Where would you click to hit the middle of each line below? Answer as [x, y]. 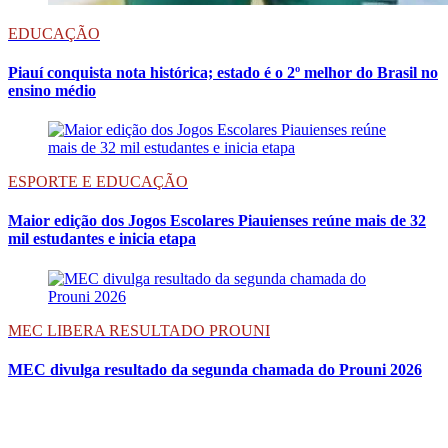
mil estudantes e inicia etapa [102, 239]
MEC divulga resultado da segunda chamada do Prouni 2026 [215, 370]
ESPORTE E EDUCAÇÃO [98, 182]
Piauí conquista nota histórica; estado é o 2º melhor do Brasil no [223, 72]
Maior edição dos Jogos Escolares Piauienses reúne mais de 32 [217, 221]
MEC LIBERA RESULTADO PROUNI [139, 330]
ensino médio [52, 90]
